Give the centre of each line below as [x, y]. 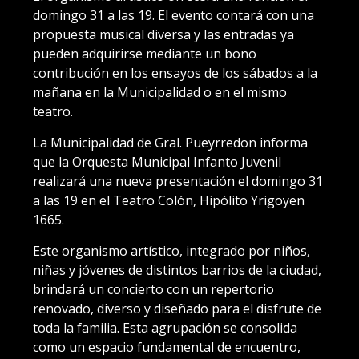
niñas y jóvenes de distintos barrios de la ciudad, [177, 270]
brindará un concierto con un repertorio [153, 289]
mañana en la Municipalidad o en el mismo [160, 92]
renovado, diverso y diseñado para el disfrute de [177, 308]
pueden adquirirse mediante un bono [145, 53]
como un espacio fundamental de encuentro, [167, 347]
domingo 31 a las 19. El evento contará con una [173, 15]
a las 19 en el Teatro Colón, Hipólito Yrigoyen [169, 200]
